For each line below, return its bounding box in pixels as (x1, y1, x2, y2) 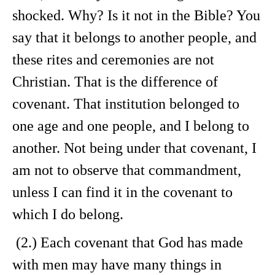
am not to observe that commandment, (12, 162, 241, 178)
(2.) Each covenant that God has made (12, 234, 243, 250)
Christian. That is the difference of (12, 74, 218, 90)
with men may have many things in (12, 257, 222, 273)
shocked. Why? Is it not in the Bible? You (12, 7, 260, 23)
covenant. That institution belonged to (12, 96, 239, 112)
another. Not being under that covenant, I (12, 140, 257, 156)
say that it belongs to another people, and (12, 29, 257, 45)
